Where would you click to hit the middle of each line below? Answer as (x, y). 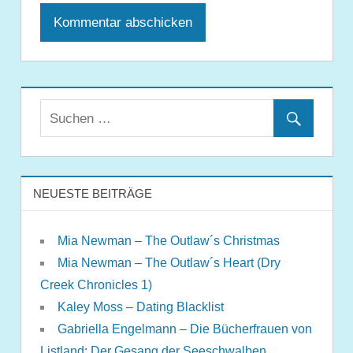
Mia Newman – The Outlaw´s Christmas (168, 240)
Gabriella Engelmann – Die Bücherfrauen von (184, 329)
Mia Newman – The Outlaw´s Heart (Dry (169, 262)
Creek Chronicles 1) (96, 284)
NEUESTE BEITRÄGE (92, 193)
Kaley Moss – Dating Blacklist (140, 307)
